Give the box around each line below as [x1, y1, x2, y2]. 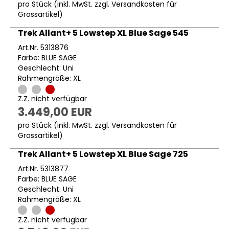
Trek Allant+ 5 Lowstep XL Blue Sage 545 [18, 27, 189, 39]
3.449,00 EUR [18, 104, 92, 120]
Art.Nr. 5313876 [18, 42, 68, 53]
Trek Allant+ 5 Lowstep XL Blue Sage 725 [18, 148, 188, 160]
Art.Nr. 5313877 [18, 163, 68, 174]
